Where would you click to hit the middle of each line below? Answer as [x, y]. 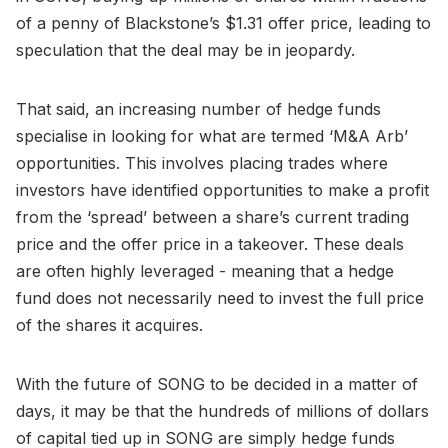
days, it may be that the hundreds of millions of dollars [222, 410]
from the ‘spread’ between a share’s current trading [212, 216]
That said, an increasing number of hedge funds [198, 108]
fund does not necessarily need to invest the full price [220, 297]
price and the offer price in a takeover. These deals [210, 243]
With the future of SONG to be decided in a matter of [217, 383]
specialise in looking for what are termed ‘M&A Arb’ [212, 135]
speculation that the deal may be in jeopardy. [185, 49]
